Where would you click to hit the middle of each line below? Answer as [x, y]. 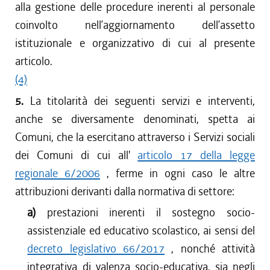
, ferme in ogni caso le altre [177, 173]
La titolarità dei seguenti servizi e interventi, [143, 101]
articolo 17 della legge [196, 155]
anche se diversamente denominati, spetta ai [135, 119]
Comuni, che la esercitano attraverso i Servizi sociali [135, 137]
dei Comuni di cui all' [77, 155]
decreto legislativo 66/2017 [96, 249]
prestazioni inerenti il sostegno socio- [151, 212]
